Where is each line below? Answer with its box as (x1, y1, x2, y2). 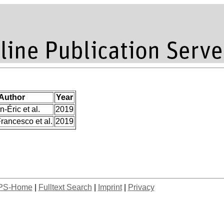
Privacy (127, 183, 154, 191)
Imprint (97, 183, 122, 191)
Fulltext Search (38, 183, 92, 191)
